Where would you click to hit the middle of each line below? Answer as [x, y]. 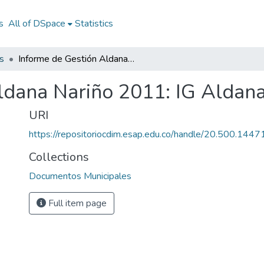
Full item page [76, 203]
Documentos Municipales [80, 176]
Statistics [94, 24]
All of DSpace [37, 24]
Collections [59, 157]
